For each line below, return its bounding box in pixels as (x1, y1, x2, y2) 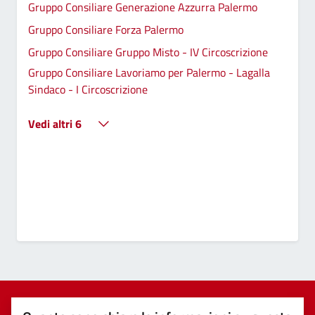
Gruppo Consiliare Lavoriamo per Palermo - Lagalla (28, 63, 270, 81)
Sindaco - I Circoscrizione (28, 80, 148, 98)
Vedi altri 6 (28, 115, 82, 132)
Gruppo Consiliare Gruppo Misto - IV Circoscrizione (28, 43, 268, 60)
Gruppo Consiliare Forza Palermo (28, 20, 184, 38)
